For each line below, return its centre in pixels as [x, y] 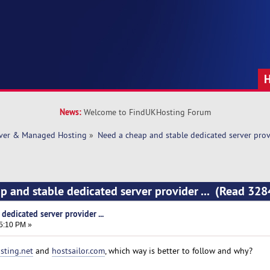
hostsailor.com [78, 250]
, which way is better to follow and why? [178, 250]
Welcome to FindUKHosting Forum [147, 112]
